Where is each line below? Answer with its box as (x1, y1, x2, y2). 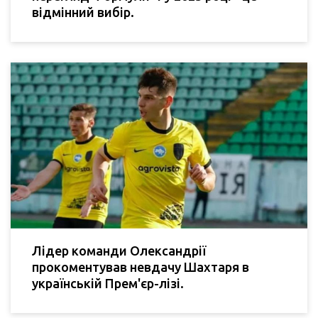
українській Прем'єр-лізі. (32, 276, 184, 291)
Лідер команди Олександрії (32, 243, 206, 258)
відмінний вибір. (32, 5, 134, 20)
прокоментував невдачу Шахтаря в (32, 260, 249, 275)
